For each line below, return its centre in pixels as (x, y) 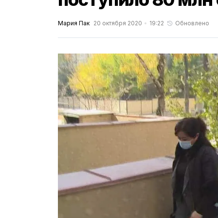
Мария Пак (74, 23)
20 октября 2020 (118, 23)
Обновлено (192, 23)
